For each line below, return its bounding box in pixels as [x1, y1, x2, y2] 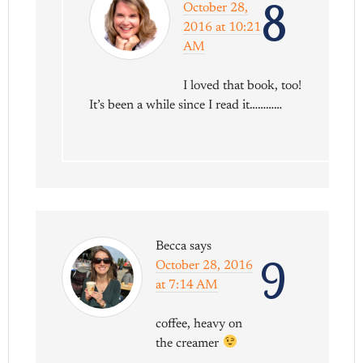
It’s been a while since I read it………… [89, 98, 283, 112]
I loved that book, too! [183, 79, 302, 92]
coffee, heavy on [156, 317, 243, 331]
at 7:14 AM [156, 278, 219, 292]
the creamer [156, 336, 223, 350]
